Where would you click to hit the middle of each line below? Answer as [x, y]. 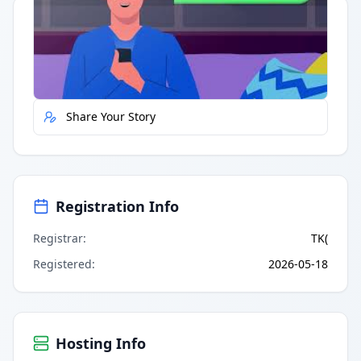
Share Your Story [111, 116]
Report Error [100, 69]
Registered [62, 263]
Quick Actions [82, 27]
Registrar [58, 238]
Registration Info [117, 206]
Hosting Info [101, 343]
